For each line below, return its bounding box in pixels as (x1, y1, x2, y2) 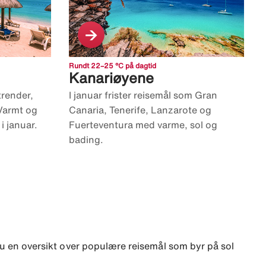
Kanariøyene (69, 71, 154, 85)
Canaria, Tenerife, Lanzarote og (69, 105, 211, 115)
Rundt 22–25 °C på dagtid (69, 62, 156, 70)
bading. (69, 135, 103, 145)
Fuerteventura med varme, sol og (69, 120, 217, 130)
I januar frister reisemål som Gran (69, 90, 217, 100)
